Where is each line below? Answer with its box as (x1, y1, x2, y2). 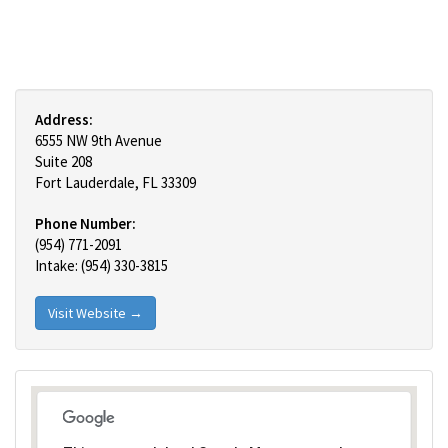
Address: (35, 110, 93, 129)
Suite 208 (35, 152, 92, 171)
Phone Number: (35, 214, 136, 233)
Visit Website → (48, 304, 143, 322)
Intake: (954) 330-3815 (35, 256, 168, 275)
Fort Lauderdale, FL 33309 (35, 173, 196, 192)
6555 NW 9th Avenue (35, 131, 162, 150)
